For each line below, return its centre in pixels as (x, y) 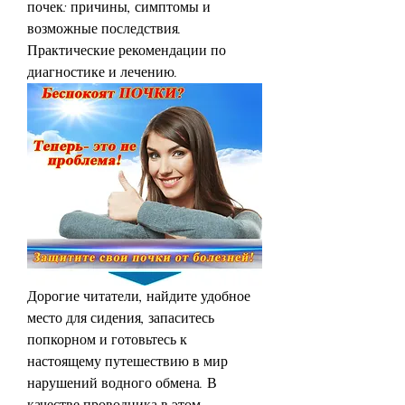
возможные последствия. (104, 29)
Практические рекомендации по (127, 51)
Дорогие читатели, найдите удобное (139, 296)
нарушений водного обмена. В (122, 383)
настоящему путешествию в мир (127, 361)
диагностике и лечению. (103, 72)
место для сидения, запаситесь (121, 318)
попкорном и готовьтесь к (107, 339)
